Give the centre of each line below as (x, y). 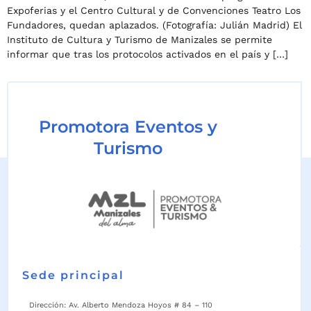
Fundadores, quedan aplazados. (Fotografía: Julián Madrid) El (154, 25)
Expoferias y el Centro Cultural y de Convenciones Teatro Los (154, 10)
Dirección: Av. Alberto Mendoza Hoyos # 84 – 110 (121, 305)
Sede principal (73, 275)
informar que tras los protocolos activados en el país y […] (148, 54)
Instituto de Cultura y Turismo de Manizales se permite (140, 39)
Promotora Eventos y (128, 127)
